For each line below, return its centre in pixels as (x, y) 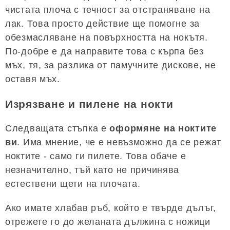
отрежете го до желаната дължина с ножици (108, 222)
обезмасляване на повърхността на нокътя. (107, 37)
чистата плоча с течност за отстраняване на (108, 10)
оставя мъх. (33, 79)
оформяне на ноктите (163, 129)
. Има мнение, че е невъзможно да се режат (119, 142)
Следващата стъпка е (57, 129)
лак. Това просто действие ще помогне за (103, 24)
